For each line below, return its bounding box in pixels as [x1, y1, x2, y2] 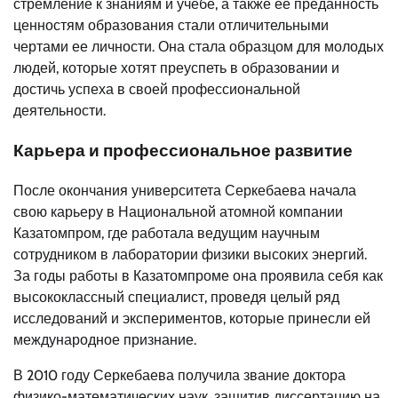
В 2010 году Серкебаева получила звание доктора [13, 366, 346, 384]
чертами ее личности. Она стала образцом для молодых [13, 38, 384, 56]
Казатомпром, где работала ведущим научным [13, 224, 320, 242]
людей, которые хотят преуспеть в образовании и [13, 60, 339, 77]
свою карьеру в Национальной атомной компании [13, 203, 343, 220]
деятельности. [13, 102, 106, 120]
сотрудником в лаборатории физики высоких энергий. [13, 245, 367, 263]
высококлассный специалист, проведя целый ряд [13, 288, 339, 306]
